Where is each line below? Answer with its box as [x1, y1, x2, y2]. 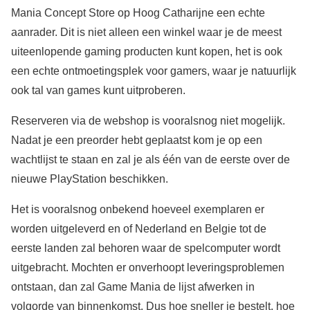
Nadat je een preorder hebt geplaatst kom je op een [11, 134, 262, 147]
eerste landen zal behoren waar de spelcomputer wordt [11, 242, 280, 255]
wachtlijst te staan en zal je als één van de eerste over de [11, 154, 290, 166]
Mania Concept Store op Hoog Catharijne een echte [11, 7, 265, 19]
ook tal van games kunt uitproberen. [11, 84, 185, 97]
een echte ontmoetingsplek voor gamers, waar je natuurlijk [11, 65, 296, 77]
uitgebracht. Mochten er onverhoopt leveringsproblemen [11, 262, 284, 274]
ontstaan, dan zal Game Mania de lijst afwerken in [11, 281, 255, 293]
